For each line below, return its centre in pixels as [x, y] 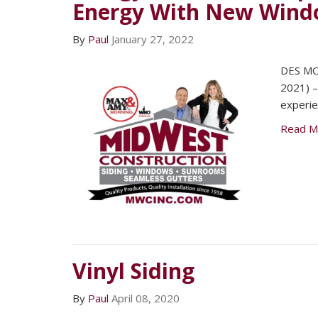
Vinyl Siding [133, 270]
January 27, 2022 [153, 39]
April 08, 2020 [146, 298]
